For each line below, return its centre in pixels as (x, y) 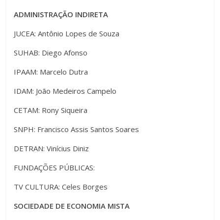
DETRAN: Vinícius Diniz (52, 148)
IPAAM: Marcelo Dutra (51, 71)
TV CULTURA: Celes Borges (61, 186)
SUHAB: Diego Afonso (51, 52)
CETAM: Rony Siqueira (51, 110)
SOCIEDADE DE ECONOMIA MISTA (72, 206)
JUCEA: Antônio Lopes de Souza (67, 33)
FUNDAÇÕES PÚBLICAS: (55, 167)
